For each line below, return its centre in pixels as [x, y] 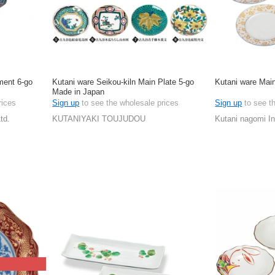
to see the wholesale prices [129, 103]
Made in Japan [79, 91]
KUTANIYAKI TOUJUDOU [99, 119]
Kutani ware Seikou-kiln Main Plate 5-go [123, 82]
